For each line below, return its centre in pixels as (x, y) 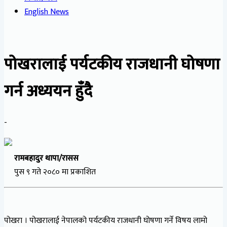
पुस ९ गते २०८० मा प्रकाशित (50, 172)
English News (47, 12)
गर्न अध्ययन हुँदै (48, 92)
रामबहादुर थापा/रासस (46, 158)
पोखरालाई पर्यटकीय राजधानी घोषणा (112, 65)
